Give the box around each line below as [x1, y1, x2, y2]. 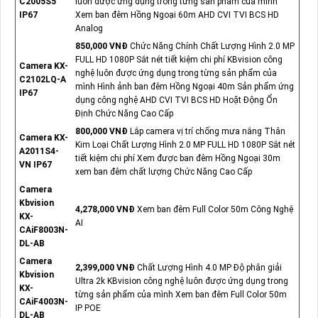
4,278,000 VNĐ [75, 204, 137, 215]
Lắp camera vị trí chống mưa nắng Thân [129, 126, 285, 137]
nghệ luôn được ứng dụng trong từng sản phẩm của [75, 68, 277, 79]
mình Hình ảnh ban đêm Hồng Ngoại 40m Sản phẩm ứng [75, 82, 294, 92]
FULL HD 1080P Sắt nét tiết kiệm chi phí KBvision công [75, 55, 283, 65]
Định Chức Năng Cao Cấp [75, 109, 173, 119]
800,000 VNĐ [75, 126, 130, 137]
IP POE [75, 303, 101, 314]
